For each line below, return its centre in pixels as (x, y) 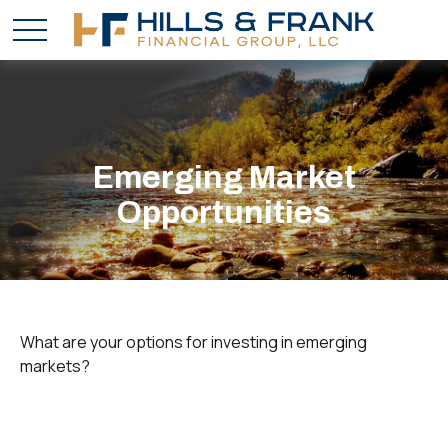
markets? (55, 366)
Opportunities (224, 212)
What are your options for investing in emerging (193, 342)
